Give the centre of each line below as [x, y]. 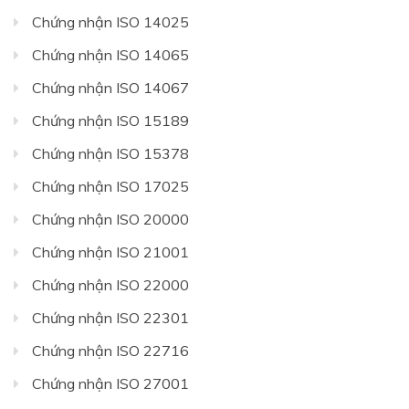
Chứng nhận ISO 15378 [110, 154]
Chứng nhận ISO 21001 [110, 252]
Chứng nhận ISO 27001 [110, 384]
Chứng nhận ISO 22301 [110, 318]
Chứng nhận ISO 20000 [110, 220]
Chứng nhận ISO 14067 [110, 88]
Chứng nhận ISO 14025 [110, 22]
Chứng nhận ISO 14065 [110, 55]
